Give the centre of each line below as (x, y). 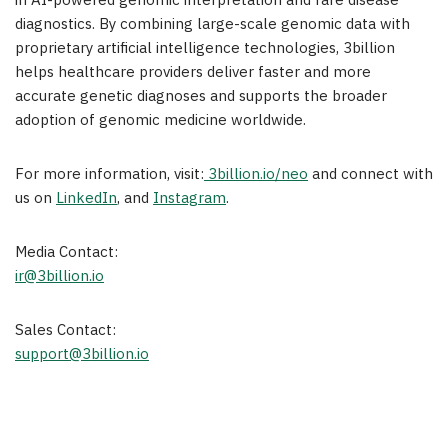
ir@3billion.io (59, 277)
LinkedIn (86, 199)
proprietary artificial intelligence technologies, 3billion (205, 49)
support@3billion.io (82, 355)
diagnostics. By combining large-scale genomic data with (212, 25)
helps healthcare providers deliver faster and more (193, 73)
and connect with (370, 175)
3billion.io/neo (258, 175)
